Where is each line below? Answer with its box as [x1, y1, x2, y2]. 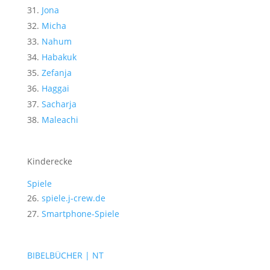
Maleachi [41, 113, 78, 125]
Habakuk [41, 51, 77, 63]
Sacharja [41, 98, 77, 110]
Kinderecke [27, 155, 72, 167]
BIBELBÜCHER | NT [27, 249, 104, 261]
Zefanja [41, 66, 72, 78]
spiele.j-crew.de [41, 192, 105, 204]
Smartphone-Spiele [41, 207, 119, 219]
